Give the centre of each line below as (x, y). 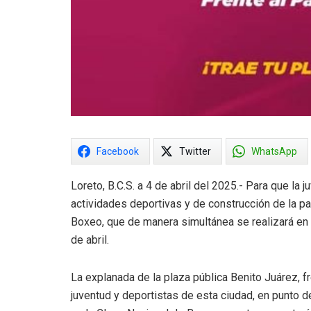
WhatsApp (274, 152)
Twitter (195, 152)
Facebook (118, 152)
